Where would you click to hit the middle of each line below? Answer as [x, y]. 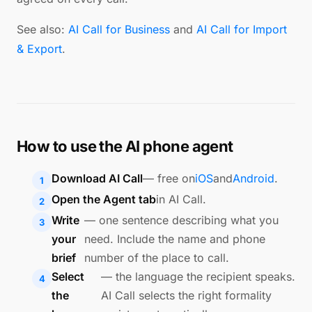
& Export [39, 49]
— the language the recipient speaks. [198, 276]
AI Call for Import [242, 29]
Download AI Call [97, 178]
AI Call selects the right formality [186, 295]
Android [253, 178]
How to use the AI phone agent [125, 146]
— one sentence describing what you [182, 220]
